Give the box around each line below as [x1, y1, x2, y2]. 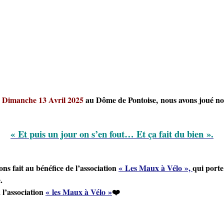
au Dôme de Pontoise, [85, 93, 160, 105]
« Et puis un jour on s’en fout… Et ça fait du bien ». [10, 126, 213, 140]
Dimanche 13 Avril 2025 [2, 93, 85, 105]
